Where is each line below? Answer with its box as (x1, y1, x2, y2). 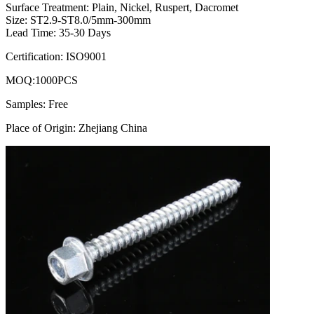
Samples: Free (6, 98, 68, 111)
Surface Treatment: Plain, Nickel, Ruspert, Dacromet (6, 1, 238, 14)
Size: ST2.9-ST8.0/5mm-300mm (6, 14, 151, 27)
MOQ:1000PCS (6, 74, 78, 87)
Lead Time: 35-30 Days (6, 27, 111, 39)
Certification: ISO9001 (6, 50, 107, 63)
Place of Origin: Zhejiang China (6, 122, 147, 135)
